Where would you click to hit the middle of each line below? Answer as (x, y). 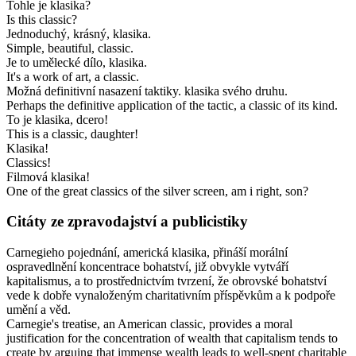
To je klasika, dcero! (57, 119)
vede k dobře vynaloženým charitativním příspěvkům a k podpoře (171, 295)
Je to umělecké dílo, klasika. (77, 62)
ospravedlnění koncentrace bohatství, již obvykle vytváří (147, 267)
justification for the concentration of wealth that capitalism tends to (172, 338)
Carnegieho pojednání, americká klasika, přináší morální (147, 252)
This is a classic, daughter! (72, 133)
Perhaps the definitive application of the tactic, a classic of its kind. (172, 105)
